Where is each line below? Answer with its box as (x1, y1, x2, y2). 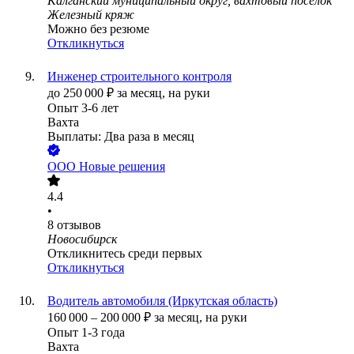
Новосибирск (47, 232, 117, 247)
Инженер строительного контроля (47, 70, 232, 84)
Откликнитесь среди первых (47, 247, 202, 261)
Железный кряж (47, 8, 134, 22)
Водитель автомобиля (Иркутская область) (47, 294, 277, 308)
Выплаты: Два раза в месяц (47, 130, 194, 144)
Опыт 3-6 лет (47, 101, 119, 115)
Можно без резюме (47, 22, 149, 36)
